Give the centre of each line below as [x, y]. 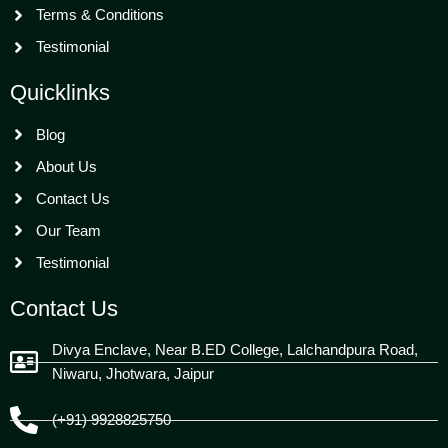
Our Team [69, 230]
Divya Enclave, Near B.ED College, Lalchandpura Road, [235, 350]
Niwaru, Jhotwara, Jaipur [133, 374]
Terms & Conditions [100, 15]
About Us [67, 166]
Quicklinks [60, 93]
